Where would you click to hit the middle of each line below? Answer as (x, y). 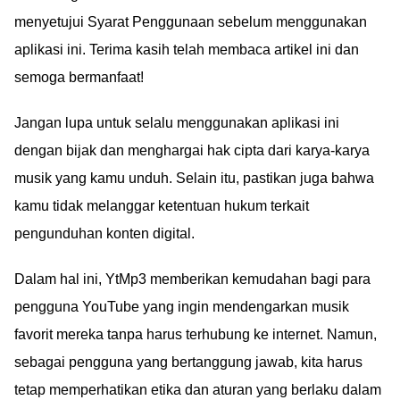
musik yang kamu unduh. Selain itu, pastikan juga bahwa (194, 178)
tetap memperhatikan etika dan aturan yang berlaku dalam (198, 390)
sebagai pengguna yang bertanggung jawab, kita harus (188, 362)
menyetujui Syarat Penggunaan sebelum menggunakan (191, 22)
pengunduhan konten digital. (104, 233)
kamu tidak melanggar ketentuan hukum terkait (162, 206)
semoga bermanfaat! (79, 77)
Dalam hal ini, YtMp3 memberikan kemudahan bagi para (192, 279)
